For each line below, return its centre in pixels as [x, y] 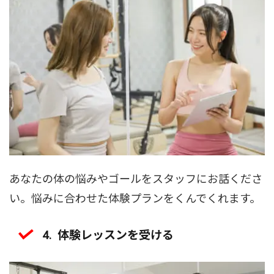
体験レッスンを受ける [115, 234]
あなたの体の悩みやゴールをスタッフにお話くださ [136, 178]
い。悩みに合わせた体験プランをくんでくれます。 [135, 197]
